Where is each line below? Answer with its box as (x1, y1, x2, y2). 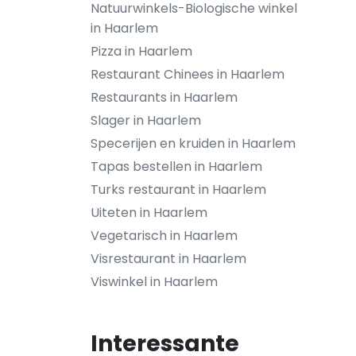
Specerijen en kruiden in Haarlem (91, 134, 296, 153)
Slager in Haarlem (91, 111, 201, 130)
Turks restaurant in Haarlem (91, 180, 266, 199)
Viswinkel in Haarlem (91, 273, 218, 291)
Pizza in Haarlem (91, 42, 192, 60)
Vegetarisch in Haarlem (91, 226, 238, 245)
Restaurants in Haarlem (91, 88, 238, 106)
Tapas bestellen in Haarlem (91, 157, 262, 176)
